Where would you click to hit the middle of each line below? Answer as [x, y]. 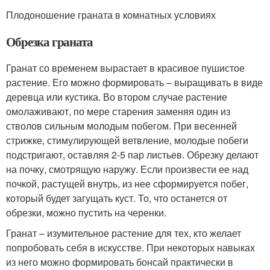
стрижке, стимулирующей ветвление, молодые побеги [127, 140]
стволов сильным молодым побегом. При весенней [121, 126]
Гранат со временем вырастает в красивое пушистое [125, 68]
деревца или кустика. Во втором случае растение [117, 97]
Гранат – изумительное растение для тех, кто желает [124, 233]
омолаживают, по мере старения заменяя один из [118, 111]
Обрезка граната [50, 42]
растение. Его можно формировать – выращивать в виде [134, 83]
